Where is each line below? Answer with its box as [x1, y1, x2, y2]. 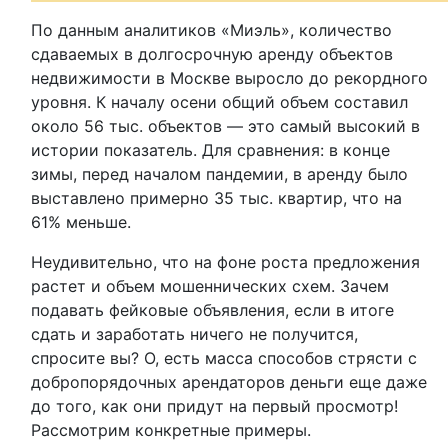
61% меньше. [31, 212, 131, 232]
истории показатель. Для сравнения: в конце [31, 140, 390, 160]
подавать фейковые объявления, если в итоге [31, 300, 394, 320]
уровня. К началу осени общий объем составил [31, 92, 408, 112]
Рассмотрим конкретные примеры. [31, 420, 311, 440]
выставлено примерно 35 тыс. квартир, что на [31, 188, 402, 208]
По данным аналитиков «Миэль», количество [31, 20, 392, 40]
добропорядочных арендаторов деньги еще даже [31, 372, 427, 392]
